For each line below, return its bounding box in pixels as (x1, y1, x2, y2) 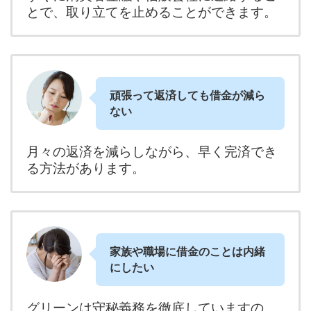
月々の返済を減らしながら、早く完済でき (26, 142, 277, 160)
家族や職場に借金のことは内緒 (110, 244, 265, 258)
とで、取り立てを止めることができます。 (26, 3, 277, 20)
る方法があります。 (26, 159, 145, 176)
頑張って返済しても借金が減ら (110, 87, 265, 102)
